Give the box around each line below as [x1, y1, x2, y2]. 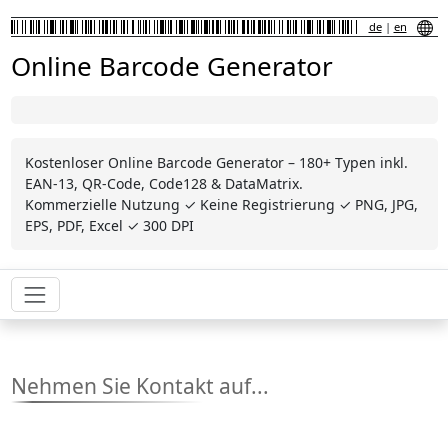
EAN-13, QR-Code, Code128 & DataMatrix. [24, 174, 303, 193]
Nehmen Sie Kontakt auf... [10, 372, 269, 401]
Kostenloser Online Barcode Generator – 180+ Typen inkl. [24, 153, 408, 172]
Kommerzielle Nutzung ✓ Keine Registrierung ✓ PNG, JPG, [24, 195, 418, 214]
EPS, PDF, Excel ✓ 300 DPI [24, 216, 194, 235]
